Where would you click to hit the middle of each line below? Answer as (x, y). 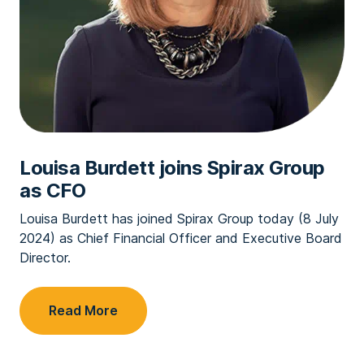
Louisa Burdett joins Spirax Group (172, 168)
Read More (83, 310)
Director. (45, 258)
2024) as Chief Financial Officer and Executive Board (181, 238)
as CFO (52, 191)
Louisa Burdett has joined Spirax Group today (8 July (179, 219)
